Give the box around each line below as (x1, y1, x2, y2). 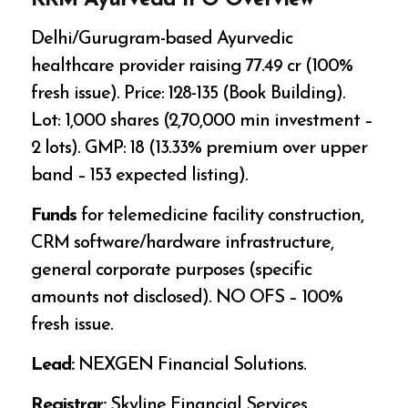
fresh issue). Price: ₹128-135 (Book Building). (31, 84, 346, 103)
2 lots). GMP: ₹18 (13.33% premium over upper (31, 138, 368, 158)
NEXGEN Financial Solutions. (74, 355, 307, 374)
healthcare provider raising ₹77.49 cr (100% (31, 56, 353, 76)
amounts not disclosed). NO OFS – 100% (31, 288, 343, 307)
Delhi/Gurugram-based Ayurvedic (31, 29, 293, 48)
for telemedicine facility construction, (76, 206, 364, 225)
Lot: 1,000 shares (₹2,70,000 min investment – (31, 111, 373, 130)
